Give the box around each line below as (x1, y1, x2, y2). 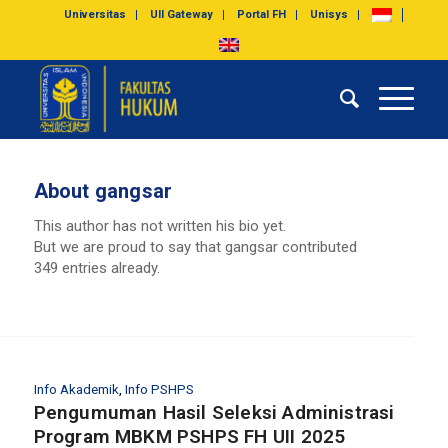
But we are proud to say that (33, 237, 225, 256)
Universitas (64, 8, 127, 21)
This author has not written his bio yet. (33, 216, 286, 235)
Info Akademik (33, 380, 119, 397)
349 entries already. (33, 258, 160, 277)
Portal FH (237, 8, 287, 21)
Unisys (310, 8, 349, 21)
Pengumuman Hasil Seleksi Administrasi (33, 400, 395, 424)
